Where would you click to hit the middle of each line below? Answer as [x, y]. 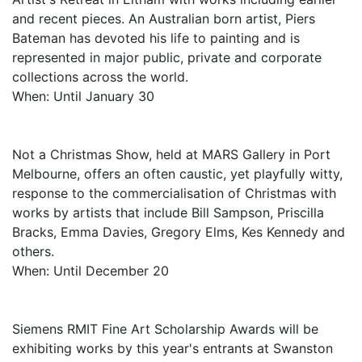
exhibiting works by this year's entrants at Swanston [173, 348]
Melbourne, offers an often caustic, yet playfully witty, [177, 174]
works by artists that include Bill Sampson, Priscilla [168, 213]
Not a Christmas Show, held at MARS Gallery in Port [171, 154]
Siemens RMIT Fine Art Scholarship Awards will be [165, 329]
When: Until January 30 [83, 96]
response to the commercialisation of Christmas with [174, 193]
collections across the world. [100, 77]
